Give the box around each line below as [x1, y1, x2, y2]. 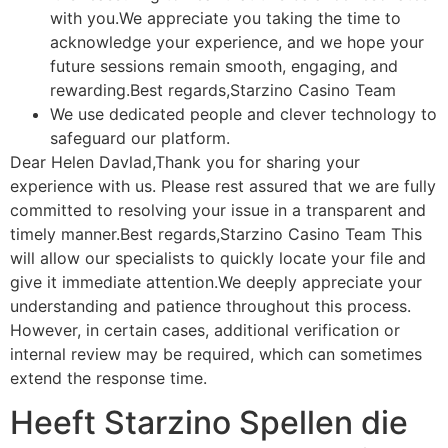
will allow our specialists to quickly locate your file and [10, 247, 426, 268]
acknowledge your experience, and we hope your [50, 31, 424, 52]
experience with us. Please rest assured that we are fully [10, 175, 436, 196]
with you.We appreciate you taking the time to [50, 7, 401, 28]
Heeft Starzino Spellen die [10, 402, 408, 442]
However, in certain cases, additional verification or [10, 319, 400, 340]
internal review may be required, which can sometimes [10, 343, 422, 364]
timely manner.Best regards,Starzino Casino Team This [10, 223, 422, 244]
